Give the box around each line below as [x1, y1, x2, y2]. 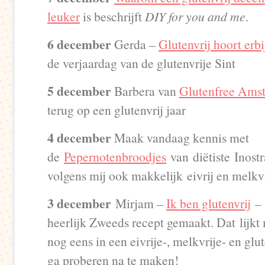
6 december [47, 35, 114, 53]
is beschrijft [80, 8, 145, 25]
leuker [47, 8, 80, 25]
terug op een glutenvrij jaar [47, 101, 186, 118]
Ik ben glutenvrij [166, 195, 251, 212]
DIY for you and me [145, 8, 245, 25]
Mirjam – [115, 195, 166, 212]
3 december [47, 194, 115, 212]
